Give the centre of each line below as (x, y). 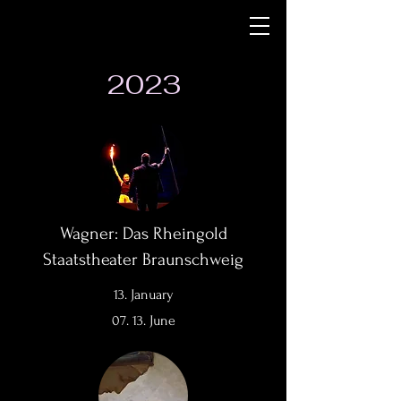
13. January (143, 294)
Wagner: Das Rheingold (143, 234)
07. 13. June (143, 320)
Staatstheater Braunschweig (143, 260)
